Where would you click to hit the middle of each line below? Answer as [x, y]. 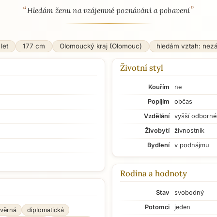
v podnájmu [192, 145]
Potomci [157, 207]
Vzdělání [157, 116]
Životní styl [142, 68]
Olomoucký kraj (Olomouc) [101, 46]
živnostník [189, 131]
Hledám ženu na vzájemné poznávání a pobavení [108, 10]
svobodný [189, 193]
